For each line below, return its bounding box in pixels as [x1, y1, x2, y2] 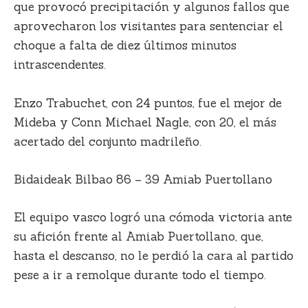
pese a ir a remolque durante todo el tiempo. [14, 267, 266, 283]
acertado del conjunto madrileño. [14, 133, 201, 149]
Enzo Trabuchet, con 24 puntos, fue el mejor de [14, 95, 282, 111]
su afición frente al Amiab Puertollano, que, [14, 228, 263, 244]
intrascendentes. [14, 57, 106, 73]
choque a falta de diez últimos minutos [14, 38, 236, 54]
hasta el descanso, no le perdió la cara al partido [14, 247, 294, 263]
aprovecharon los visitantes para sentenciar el [14, 19, 283, 34]
